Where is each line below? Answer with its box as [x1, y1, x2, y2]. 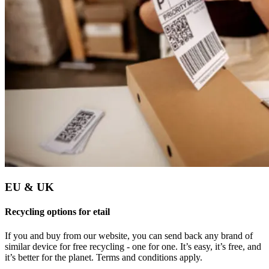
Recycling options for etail [5, 207, 110, 217]
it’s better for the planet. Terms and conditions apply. [5, 252, 202, 262]
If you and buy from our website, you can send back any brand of [5, 230, 253, 241]
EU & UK [5, 181, 54, 194]
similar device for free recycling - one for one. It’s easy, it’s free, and [5, 241, 261, 252]
